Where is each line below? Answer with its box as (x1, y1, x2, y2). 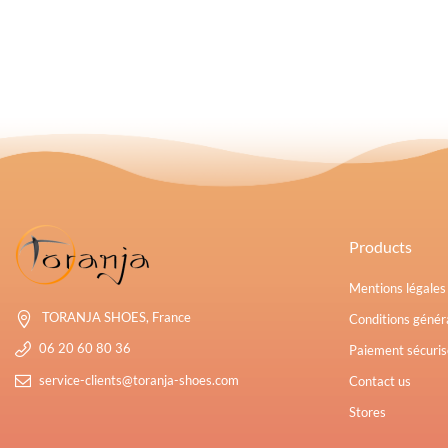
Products (348, 237, 412, 257)
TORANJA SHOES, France (42, 309, 191, 326)
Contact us (348, 373, 411, 390)
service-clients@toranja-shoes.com (39, 372, 239, 389)
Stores (348, 404, 386, 421)
